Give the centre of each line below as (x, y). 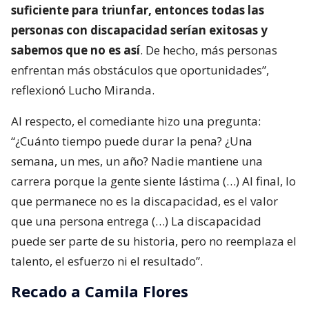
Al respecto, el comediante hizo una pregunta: (136, 121)
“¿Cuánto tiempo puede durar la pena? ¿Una (132, 141)
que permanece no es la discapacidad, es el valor (144, 201)
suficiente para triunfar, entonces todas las (138, 10)
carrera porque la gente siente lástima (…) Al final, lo (153, 181)
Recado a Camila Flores (100, 291)
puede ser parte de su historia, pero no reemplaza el (154, 241)
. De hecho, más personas (209, 50)
